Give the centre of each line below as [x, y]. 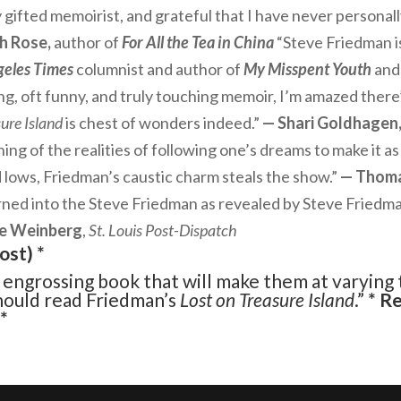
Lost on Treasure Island [265, 299]
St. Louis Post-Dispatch [163, 230]
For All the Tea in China [198, 42]
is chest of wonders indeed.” [162, 123]
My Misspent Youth [307, 69]
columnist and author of [160, 69]
